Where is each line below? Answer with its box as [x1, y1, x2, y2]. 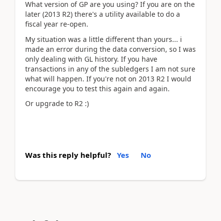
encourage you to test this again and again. [25, 83, 170, 93]
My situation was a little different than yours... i [25, 34, 182, 44]
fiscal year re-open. [25, 19, 88, 29]
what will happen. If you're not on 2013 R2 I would [25, 74, 191, 83]
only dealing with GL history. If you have [25, 54, 157, 64]
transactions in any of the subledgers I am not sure [25, 64, 195, 74]
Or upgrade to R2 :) [25, 99, 89, 108]
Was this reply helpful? [25, 149, 111, 160]
